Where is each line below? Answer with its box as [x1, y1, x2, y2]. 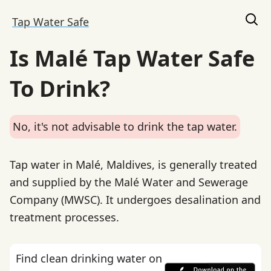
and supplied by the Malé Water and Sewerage [10, 174, 248, 189]
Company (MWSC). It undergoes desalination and [10, 192, 261, 207]
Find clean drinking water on [16, 250, 162, 266]
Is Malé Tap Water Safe [10, 44, 255, 73]
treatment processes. [10, 209, 119, 224]
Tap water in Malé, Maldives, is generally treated [10, 157, 257, 172]
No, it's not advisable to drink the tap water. [13, 119, 237, 134]
